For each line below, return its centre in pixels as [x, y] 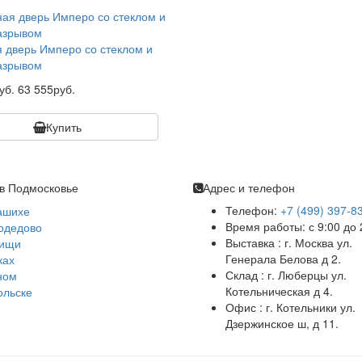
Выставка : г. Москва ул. [289, 242]
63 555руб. [46, 89]
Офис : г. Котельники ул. [290, 307]
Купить [64, 127]
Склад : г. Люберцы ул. [286, 275]
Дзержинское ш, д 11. [282, 323]
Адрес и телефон [249, 187]
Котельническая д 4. [279, 291]
